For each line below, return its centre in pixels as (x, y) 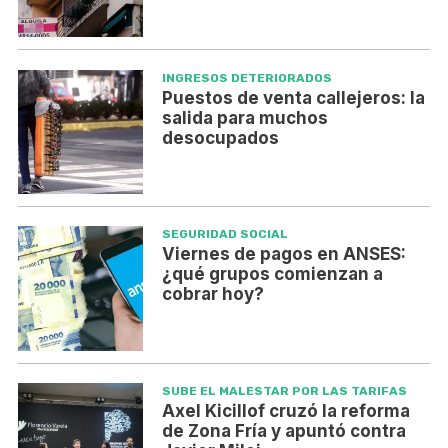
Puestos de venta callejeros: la (293, 97)
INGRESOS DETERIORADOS (246, 77)
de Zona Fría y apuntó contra (283, 431)
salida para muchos (244, 117)
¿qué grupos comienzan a (272, 274)
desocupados (220, 137)
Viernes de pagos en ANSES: (283, 254)
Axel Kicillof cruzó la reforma (285, 411)
